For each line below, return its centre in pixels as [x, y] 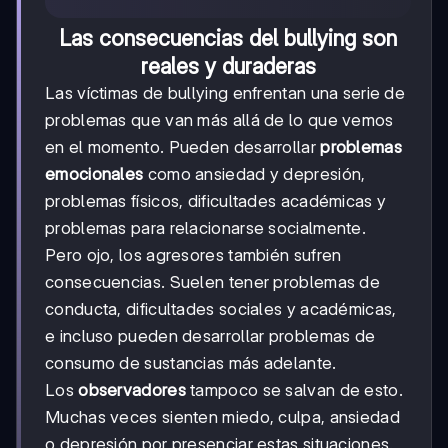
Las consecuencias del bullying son [228, 38]
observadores [132, 390]
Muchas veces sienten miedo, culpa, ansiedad [222, 417]
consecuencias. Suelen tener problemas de [212, 282]
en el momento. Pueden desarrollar [183, 147]
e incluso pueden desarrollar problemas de [210, 336]
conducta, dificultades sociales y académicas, [221, 309]
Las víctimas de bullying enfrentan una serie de [225, 93]
